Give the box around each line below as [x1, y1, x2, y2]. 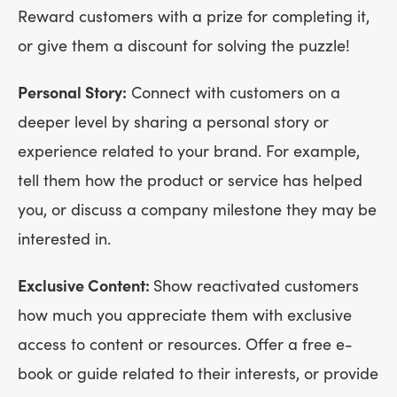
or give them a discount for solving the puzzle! [18, 36, 359, 56]
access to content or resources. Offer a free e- [18, 335, 353, 354]
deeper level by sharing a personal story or [18, 113, 329, 132]
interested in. [18, 230, 120, 249]
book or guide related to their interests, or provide [18, 364, 378, 384]
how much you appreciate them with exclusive [18, 306, 352, 325]
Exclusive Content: [18, 276, 153, 296]
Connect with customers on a [127, 83, 340, 103]
